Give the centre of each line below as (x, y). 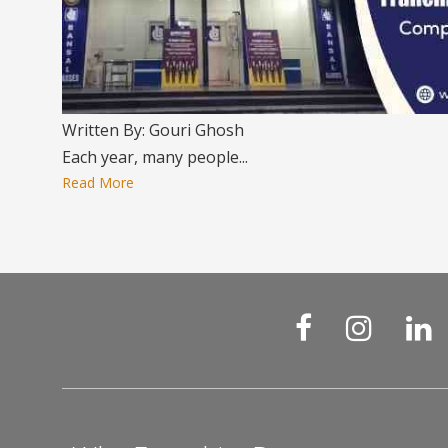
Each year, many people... (155, 157)
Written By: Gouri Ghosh (153, 130)
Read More (98, 182)
